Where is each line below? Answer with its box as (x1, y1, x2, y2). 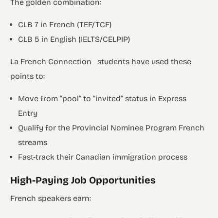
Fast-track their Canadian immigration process (18, 152, 188, 162)
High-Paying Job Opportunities (10, 174, 156, 186)
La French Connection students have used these (10, 56, 192, 66)
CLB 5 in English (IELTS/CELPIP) (18, 34, 130, 44)
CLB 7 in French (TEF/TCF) (18, 19, 112, 29)
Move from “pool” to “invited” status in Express (18, 93, 187, 103)
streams (18, 137, 48, 147)
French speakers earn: (10, 193, 91, 203)
